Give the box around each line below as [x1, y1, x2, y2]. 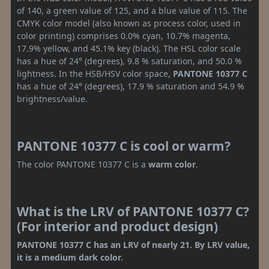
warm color [148, 159, 196, 171]
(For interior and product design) [17, 218, 218, 235]
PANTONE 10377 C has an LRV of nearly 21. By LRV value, [17, 239, 250, 251]
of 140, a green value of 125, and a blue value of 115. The [17, 5, 247, 17]
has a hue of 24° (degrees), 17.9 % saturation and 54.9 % [17, 80, 244, 92]
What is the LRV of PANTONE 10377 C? [17, 203, 249, 220]
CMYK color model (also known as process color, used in [17, 17, 241, 29]
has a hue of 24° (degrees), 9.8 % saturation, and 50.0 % [17, 55, 242, 67]
